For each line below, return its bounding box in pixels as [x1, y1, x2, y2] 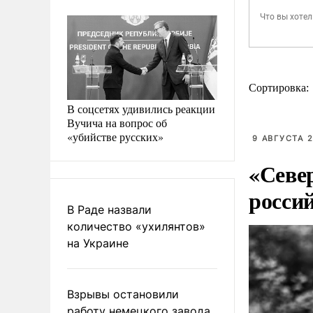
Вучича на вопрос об [67, 115, 167, 130]
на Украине [67, 235, 129, 250]
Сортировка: [249, 82, 312, 94]
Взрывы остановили [67, 286, 179, 301]
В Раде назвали [67, 202, 152, 217]
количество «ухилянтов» [67, 219, 205, 233]
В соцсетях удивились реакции [67, 101, 215, 116]
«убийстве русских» [67, 129, 163, 144]
